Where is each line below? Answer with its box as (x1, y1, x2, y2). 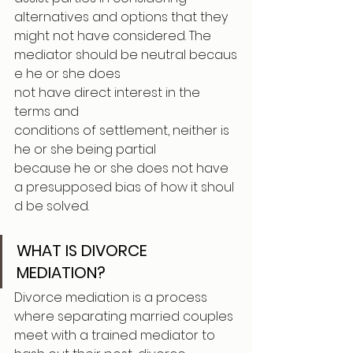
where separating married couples (14, 307, 236, 325)
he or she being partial (14, 140, 159, 158)
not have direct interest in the (14, 84, 203, 102)
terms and (14, 102, 82, 121)
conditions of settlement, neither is (14, 121, 232, 139)
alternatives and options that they (14, 8, 231, 26)
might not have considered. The (14, 27, 214, 45)
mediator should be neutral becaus (14, 46, 237, 64)
